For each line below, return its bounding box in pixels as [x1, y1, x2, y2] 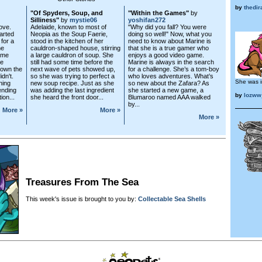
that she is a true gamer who [128, 44, 209, 51]
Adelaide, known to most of [30, 23, 106, 30]
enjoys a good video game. [128, 51, 204, 58]
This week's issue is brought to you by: [26, 195, 138, 203]
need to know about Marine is [128, 37, 211, 44]
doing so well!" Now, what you [128, 30, 212, 37]
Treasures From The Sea [26, 176, 139, 188]
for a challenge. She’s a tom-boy [128, 65, 219, 73]
